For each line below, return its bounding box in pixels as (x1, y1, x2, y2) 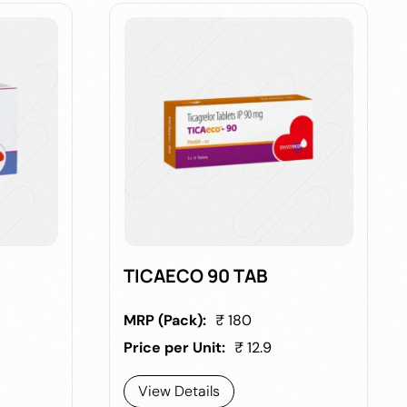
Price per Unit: (124, 337, 226, 357)
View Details (138, 381, 221, 401)
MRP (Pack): (124, 310, 207, 330)
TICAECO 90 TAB (124, 263, 269, 288)
